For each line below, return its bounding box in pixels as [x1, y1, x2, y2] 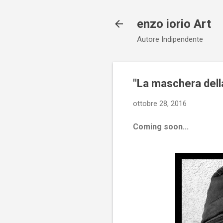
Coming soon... [133, 121, 189, 131]
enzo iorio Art [137, 17, 211, 31]
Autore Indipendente [137, 35, 203, 44]
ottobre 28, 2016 [133, 99, 187, 108]
